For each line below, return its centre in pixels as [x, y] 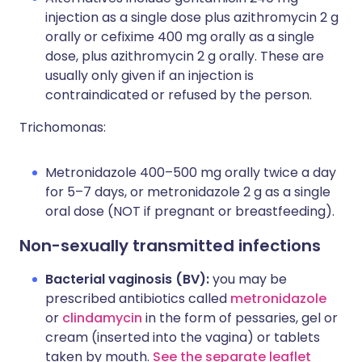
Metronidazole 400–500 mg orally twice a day [191, 173]
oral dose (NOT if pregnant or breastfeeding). [190, 211]
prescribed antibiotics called [138, 299]
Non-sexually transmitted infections [170, 246]
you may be [248, 279]
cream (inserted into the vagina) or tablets [183, 337]
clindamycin [102, 318]
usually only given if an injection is [149, 76]
